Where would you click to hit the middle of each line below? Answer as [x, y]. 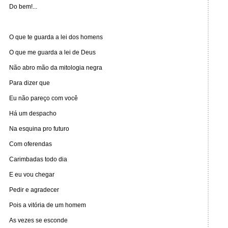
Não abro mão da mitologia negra [56, 68]
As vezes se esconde [38, 220]
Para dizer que [30, 83]
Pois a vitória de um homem [48, 205]
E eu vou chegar [32, 175]
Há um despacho [33, 113]
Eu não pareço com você [44, 98]
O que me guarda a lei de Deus [52, 52]
